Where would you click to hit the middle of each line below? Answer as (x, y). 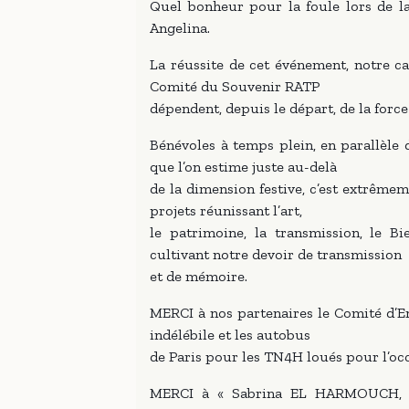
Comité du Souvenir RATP (235, 86)
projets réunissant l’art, (226, 210)
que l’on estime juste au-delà (244, 167)
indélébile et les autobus (231, 335)
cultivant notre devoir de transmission (276, 254)
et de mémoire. (199, 276)
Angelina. (180, 28)
